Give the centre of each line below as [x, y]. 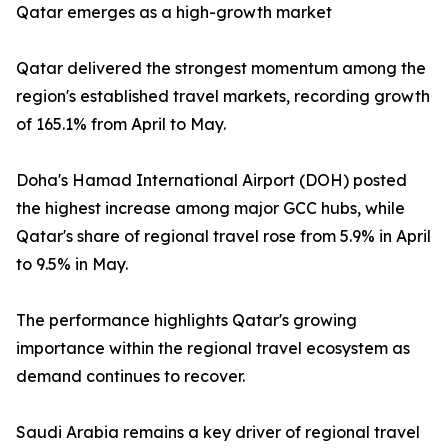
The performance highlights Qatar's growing [186, 320]
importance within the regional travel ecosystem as [213, 348]
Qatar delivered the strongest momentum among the [221, 68]
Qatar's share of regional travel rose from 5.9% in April [223, 236]
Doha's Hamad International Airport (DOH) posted [211, 180]
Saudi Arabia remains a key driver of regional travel [218, 432]
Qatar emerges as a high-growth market [174, 12]
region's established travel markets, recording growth [223, 96]
